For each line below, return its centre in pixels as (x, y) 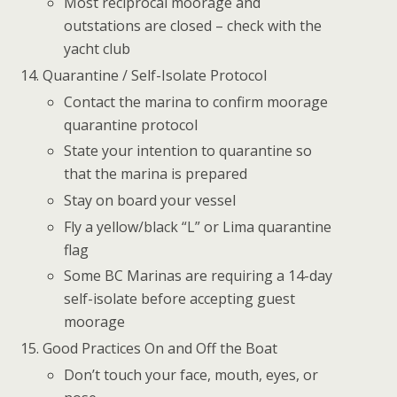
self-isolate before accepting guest (180, 299)
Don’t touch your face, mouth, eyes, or (191, 374)
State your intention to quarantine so (188, 151)
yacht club (97, 48)
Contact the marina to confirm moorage (196, 101)
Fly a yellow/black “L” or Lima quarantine (198, 226)
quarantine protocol (131, 125)
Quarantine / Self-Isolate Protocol (155, 76)
